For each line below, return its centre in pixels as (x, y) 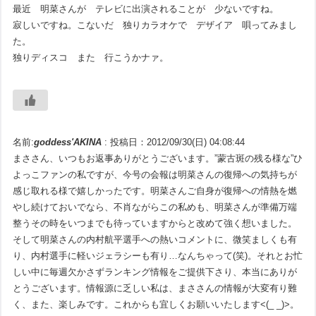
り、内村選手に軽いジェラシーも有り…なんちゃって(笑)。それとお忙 (158, 256)
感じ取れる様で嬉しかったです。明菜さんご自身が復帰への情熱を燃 (155, 191)
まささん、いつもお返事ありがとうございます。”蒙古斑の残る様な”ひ (158, 159)
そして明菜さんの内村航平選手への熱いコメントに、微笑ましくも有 (155, 240)
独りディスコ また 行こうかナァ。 (91, 58)
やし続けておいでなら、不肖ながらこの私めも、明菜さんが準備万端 (155, 207)
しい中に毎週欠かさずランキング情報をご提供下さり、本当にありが (155, 272)
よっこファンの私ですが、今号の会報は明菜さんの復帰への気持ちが (155, 175)
